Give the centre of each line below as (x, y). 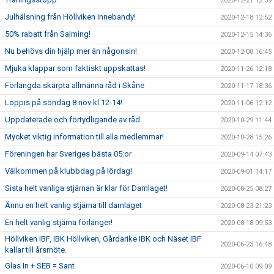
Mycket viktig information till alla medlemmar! (84, 136)
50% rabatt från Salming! (48, 34)
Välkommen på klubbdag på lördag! (68, 171)
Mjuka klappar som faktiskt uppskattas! (75, 68)
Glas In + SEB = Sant (40, 265)
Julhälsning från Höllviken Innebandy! (70, 17)
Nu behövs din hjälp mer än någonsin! (71, 51)
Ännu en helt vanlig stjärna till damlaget (73, 205)
